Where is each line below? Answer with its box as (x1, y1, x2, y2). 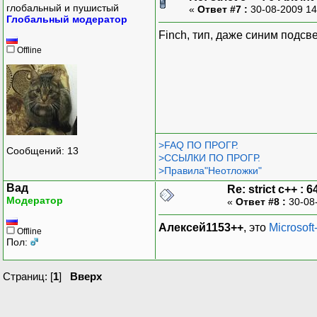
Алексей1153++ (158, 221, 243, 234)
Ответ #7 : (197, 3, 248, 15)
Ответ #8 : (236, 195, 286, 207)
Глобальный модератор (6, 13, 127, 25)
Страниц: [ (3, 270, 53, 282)
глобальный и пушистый (6, 1, 119, 13)
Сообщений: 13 (6, 145, 79, 157)
